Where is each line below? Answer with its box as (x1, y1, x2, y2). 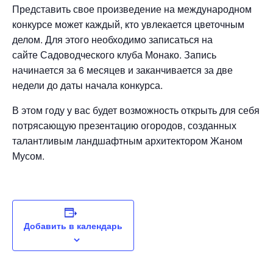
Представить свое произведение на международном (12, 2, 252, 16)
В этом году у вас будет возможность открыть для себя (12, 103, 260, 117)
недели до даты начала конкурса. (12, 78, 163, 92)
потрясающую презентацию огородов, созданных (12, 118, 236, 132)
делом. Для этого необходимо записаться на (12, 32, 213, 46)
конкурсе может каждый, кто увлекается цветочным (12, 17, 244, 31)
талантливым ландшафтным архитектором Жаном (12, 133, 243, 147)
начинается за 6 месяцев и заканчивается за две (12, 63, 233, 77)
